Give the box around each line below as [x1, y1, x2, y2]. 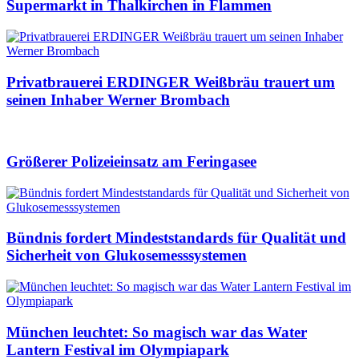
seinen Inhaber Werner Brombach [6, 91, 230, 108]
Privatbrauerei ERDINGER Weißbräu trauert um [6, 73, 335, 91]
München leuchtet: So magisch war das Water [6, 323, 307, 341]
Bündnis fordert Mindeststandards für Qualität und [6, 229, 346, 247]
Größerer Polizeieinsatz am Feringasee [6, 152, 256, 170]
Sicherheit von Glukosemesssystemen [6, 247, 247, 264]
